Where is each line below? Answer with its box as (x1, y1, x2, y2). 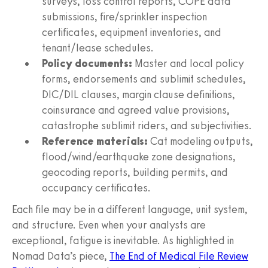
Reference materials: (42, 134, 148, 148)
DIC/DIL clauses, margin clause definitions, (42, 87, 235, 101)
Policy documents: (42, 56, 132, 70)
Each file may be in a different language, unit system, (12, 202, 248, 216)
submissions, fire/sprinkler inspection (42, 10, 207, 23)
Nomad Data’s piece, (12, 249, 109, 263)
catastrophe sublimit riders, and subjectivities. (42, 118, 252, 132)
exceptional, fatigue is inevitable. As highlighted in (12, 233, 234, 247)
